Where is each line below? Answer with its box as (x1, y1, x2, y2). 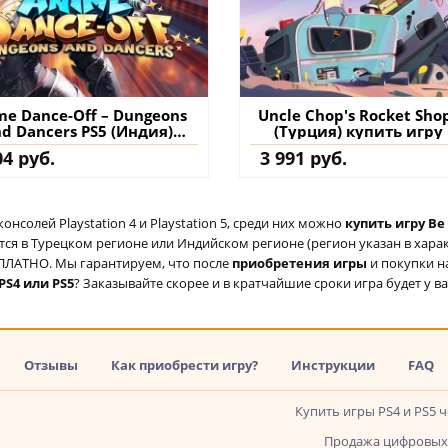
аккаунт (338, 136, 402, 157)
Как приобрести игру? (111, 355, 258, 374)
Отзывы (24, 355, 78, 374)
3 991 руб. (260, 145, 347, 170)
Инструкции (291, 355, 375, 374)
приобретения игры (232, 253, 370, 272)
